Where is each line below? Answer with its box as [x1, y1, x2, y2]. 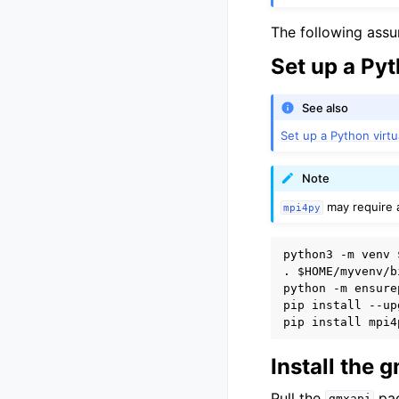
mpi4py [283, 201, 322, 213]
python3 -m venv [283, 247, 397, 261]
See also [302, 100, 349, 115]
